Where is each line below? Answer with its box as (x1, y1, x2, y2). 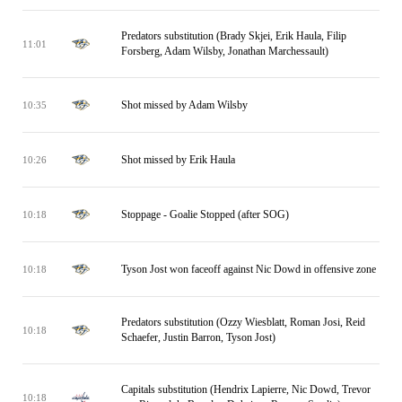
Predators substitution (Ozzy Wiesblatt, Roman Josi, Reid (121, 316, 365, 328)
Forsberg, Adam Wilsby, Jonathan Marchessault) (121, 45, 328, 57)
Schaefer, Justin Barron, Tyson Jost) (121, 331, 275, 344)
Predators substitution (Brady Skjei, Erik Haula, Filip (121, 30, 346, 42)
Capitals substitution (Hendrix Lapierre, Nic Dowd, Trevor (121, 383, 371, 396)
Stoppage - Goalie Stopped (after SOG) (121, 207, 289, 221)
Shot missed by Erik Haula (121, 153, 235, 166)
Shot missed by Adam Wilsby (121, 98, 248, 111)
